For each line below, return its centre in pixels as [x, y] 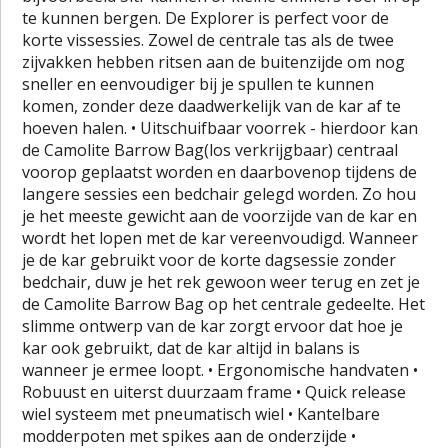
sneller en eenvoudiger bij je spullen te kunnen [198, 83]
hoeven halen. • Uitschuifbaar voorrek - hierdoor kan [220, 127]
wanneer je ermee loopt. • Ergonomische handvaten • [220, 369]
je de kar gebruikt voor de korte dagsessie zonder [209, 259]
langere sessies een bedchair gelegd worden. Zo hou [219, 193]
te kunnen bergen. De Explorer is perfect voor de [206, 17]
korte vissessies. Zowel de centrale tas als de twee [208, 39]
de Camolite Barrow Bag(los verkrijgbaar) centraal [210, 149]
